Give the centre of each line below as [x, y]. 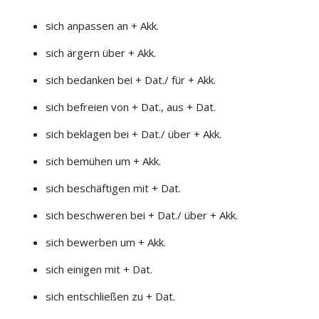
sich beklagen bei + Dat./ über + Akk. [133, 134]
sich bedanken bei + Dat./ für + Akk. [130, 79]
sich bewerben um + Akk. [105, 242]
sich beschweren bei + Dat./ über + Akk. [141, 215]
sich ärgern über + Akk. [100, 52]
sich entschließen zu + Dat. [110, 296]
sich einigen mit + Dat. [99, 269]
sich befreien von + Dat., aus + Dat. [130, 106]
